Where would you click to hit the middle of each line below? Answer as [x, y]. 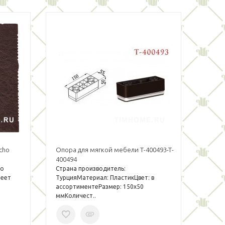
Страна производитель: [90, 168]
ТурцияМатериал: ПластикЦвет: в [105, 178]
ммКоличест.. [76, 196]
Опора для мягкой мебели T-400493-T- [115, 150]
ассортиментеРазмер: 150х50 [99, 187]
